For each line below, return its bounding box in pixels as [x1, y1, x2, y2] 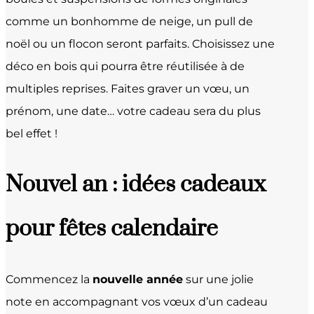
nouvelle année [93, 272, 183, 286]
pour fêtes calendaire [6, 214, 218, 243]
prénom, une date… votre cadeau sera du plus [6, 104, 261, 118]
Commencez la [6, 272, 93, 286]
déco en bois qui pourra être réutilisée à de [6, 60, 245, 74]
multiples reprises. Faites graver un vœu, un [6, 82, 250, 96]
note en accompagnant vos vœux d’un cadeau [6, 294, 268, 308]
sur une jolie [183, 272, 254, 286]
